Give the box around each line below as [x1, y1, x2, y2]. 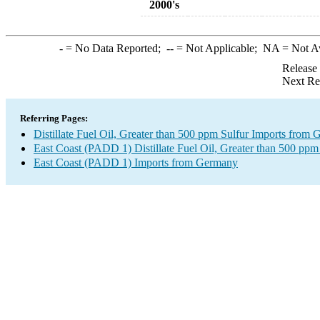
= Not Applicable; [173, 42, 263, 54]
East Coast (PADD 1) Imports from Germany [34, 156, 238, 169]
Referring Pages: [20, 113, 88, 124]
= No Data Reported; [62, 42, 166, 54]
